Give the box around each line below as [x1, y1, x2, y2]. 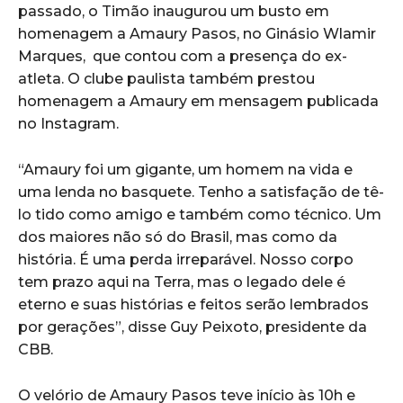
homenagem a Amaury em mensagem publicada [18, 92, 379, 110]
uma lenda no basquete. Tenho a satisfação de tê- [18, 183, 384, 201]
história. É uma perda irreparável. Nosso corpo [18, 250, 354, 268]
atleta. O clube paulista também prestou [18, 69, 315, 87]
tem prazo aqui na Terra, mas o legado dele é [18, 273, 345, 291]
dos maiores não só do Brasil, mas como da [18, 228, 337, 246]
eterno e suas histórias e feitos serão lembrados [18, 295, 369, 313]
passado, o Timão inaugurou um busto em [18, 2, 329, 20]
